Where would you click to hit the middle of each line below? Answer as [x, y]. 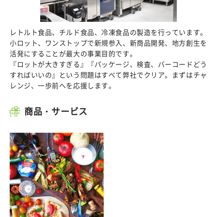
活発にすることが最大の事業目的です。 [73, 53]
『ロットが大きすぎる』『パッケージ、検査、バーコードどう [108, 64]
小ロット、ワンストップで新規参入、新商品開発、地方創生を [108, 42]
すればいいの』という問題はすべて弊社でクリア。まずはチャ [108, 74]
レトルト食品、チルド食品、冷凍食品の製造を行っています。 [108, 32]
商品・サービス [56, 111]
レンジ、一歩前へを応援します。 [63, 85]
